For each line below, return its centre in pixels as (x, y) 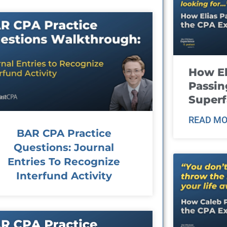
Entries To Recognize (64, 161)
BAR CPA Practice (64, 133)
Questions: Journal (64, 147)
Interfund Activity (64, 176)
